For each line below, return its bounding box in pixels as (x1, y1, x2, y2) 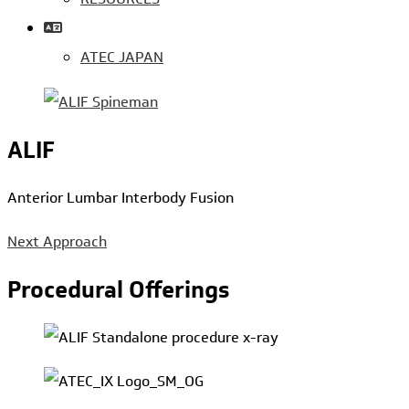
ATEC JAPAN (80, 47, 163, 68)
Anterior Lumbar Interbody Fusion (7, 186, 234, 208)
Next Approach (7, 230, 107, 252)
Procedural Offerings (7, 273, 230, 306)
